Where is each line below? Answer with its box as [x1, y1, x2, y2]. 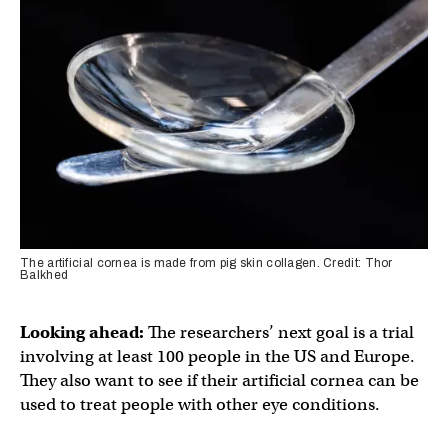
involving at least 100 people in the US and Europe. [20, 346, 415, 368]
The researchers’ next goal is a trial [148, 322, 414, 344]
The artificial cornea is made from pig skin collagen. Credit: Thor [20, 256, 393, 271]
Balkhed [20, 268, 69, 283]
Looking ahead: [20, 322, 148, 344]
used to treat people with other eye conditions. [20, 394, 380, 416]
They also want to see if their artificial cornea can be [20, 370, 419, 392]
